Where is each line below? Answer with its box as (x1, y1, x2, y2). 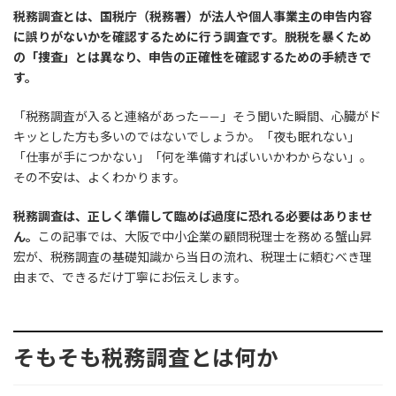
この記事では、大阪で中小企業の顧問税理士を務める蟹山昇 (38, 229, 372, 245)
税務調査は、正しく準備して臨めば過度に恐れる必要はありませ (13, 209, 372, 225)
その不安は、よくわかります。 (13, 170, 186, 186)
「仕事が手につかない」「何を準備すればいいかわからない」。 (13, 149, 372, 165)
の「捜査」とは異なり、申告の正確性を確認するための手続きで (13, 49, 371, 65)
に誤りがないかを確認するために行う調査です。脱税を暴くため (13, 29, 371, 45)
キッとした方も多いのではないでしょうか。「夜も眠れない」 (13, 129, 360, 145)
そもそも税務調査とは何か (13, 345, 278, 371)
